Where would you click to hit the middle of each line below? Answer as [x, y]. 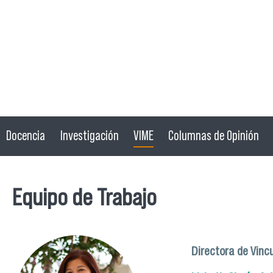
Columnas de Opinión [213, 136]
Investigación [89, 136]
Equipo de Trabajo [84, 197]
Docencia [26, 136]
